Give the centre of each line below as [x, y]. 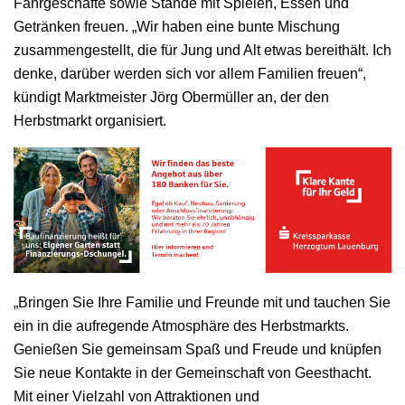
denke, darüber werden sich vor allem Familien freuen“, [190, 73]
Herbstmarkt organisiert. [90, 120]
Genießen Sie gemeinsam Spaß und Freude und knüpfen [198, 350]
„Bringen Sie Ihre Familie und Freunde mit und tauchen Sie [202, 303]
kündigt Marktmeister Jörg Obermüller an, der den [171, 97]
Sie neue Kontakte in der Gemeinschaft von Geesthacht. [193, 373]
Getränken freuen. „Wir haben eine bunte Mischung [177, 26]
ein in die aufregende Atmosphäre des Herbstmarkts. [181, 326]
